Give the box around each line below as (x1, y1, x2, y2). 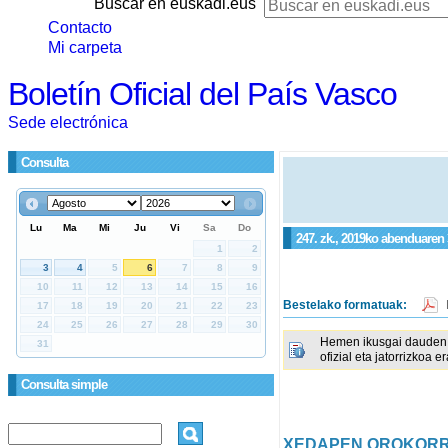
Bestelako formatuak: (282, 297, 410, 312)
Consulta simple (21, 377, 107, 392)
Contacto (48, 19, 112, 36)
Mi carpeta (48, 39, 122, 56)
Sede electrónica (8, 114, 128, 131)
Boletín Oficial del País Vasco (8, 76, 397, 112)
